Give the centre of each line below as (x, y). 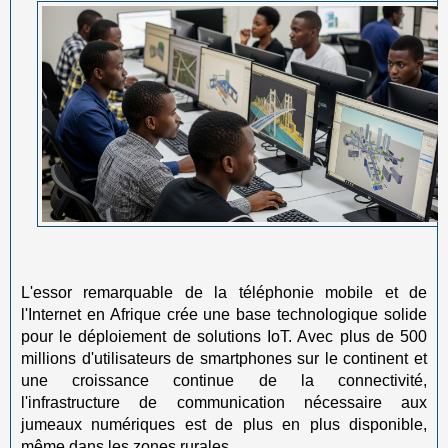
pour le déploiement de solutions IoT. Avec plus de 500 (224, 336)
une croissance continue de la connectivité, (224, 380)
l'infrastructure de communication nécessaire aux (224, 402)
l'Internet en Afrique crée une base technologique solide (224, 314)
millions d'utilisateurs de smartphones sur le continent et (224, 358)
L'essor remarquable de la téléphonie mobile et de (224, 292)
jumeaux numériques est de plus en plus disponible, (224, 424)
